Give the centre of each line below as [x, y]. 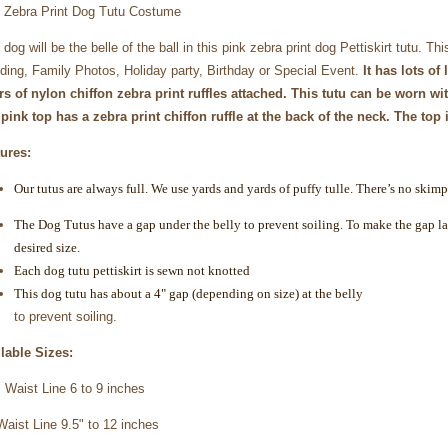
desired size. [47, 247]
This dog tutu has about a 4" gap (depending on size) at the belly [188, 293]
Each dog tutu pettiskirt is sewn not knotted [132, 270]
